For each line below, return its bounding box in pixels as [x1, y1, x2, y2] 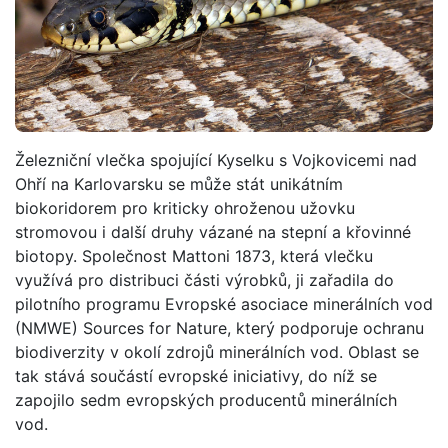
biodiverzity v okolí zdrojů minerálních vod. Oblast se [15, 341, 419, 362]
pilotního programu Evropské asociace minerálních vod [15, 293, 433, 314]
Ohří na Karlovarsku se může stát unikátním [15, 173, 343, 194]
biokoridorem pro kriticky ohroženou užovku [15, 197, 355, 218]
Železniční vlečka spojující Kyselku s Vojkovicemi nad [15, 149, 417, 170]
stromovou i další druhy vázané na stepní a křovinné [15, 221, 411, 242]
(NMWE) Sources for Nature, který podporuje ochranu [15, 317, 424, 338]
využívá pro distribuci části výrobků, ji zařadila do [15, 269, 394, 290]
